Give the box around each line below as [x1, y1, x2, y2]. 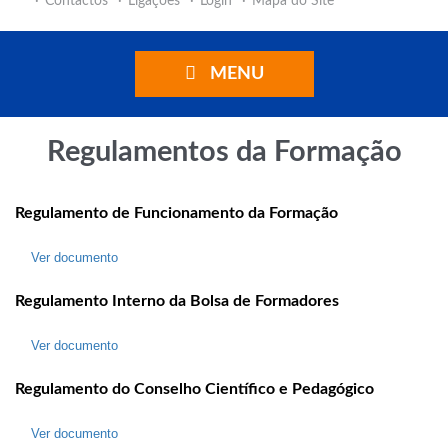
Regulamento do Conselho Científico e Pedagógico [15, 381, 374, 397]
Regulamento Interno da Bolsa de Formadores [15, 293, 339, 309]
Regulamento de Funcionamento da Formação [15, 205, 338, 221]
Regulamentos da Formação [46, 138, 402, 167]
